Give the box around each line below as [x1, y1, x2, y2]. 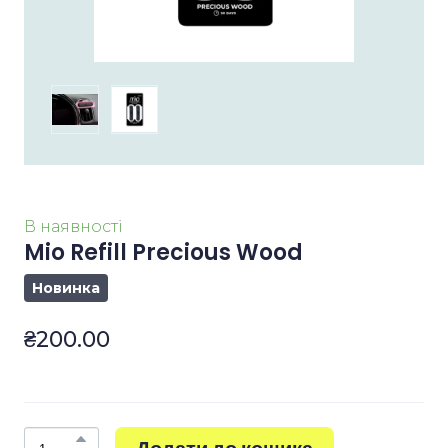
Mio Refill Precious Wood [24, 237, 303, 269]
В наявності [24, 217, 123, 237]
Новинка [32, 279, 100, 298]
